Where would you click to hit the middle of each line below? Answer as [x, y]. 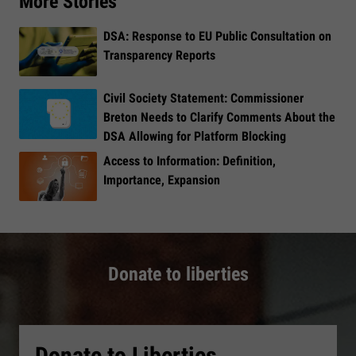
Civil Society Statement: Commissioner [203, 99]
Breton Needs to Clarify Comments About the [219, 118]
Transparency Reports [159, 55]
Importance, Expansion [162, 180]
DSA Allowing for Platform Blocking [195, 137]
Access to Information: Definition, [190, 161]
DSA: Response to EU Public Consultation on [217, 36]
